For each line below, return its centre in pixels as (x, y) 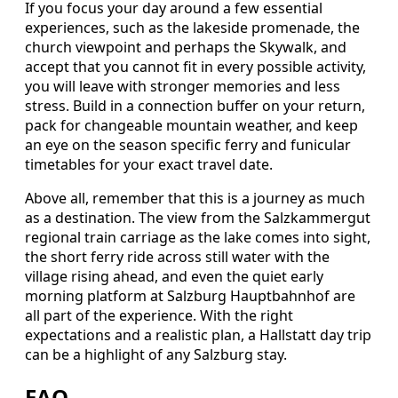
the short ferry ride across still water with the (177, 257)
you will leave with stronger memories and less (183, 87)
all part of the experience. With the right (159, 316)
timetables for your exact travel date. (149, 165)
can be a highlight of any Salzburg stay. (156, 355)
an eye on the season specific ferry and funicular (188, 145)
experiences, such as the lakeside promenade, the (192, 28)
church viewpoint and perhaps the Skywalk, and (186, 48)
